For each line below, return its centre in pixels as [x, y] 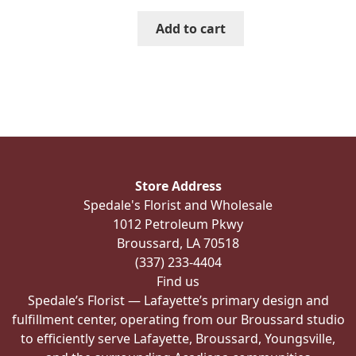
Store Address [178, 186]
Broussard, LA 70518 [178, 244]
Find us [178, 282]
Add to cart [191, 29]
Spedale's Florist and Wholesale [178, 205]
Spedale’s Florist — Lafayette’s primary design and [178, 301]
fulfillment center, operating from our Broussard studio [178, 320]
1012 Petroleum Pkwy [178, 224]
